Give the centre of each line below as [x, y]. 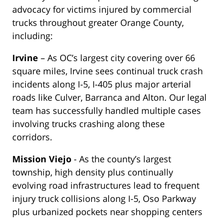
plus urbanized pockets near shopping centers [107, 212]
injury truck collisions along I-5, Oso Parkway [104, 199]
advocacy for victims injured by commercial [102, 10]
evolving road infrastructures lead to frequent [106, 186]
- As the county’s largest [121, 159]
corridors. [32, 137]
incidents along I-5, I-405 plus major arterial [102, 84]
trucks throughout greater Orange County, [98, 23]
